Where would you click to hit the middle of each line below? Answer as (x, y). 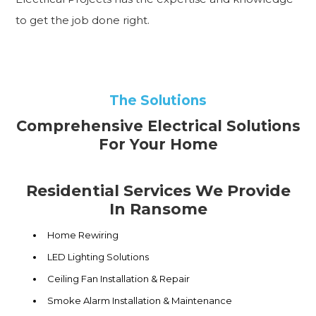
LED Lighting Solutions (98, 257)
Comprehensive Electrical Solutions (158, 126)
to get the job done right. (83, 20)
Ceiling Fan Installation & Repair (119, 279)
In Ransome (158, 209)
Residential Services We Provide (158, 191)
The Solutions (158, 101)
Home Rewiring (83, 235)
